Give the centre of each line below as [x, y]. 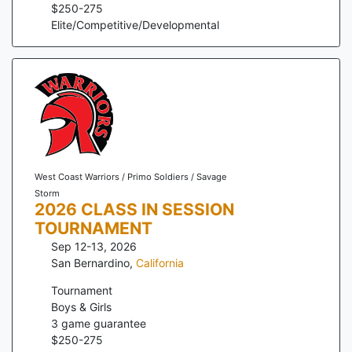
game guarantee [102, 323]
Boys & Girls [81, 306]
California [160, 262]
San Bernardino [90, 262]
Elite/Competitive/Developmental [135, 24]
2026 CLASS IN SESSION [134, 209]
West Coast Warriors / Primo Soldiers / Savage [130, 176]
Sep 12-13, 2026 [94, 246]
